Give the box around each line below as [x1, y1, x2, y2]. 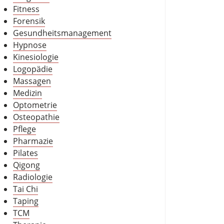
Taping [13, 195, 38, 207]
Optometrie [13, 99, 57, 111]
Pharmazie [13, 135, 53, 147]
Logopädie [13, 63, 52, 75]
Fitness [13, 3, 39, 15]
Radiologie [13, 171, 52, 183]
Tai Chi [13, 183, 38, 195]
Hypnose [13, 39, 46, 51]
